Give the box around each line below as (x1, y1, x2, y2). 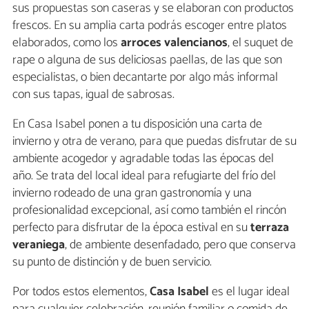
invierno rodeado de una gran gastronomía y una (12, 182, 252, 203)
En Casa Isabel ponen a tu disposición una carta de (12, 113, 262, 134)
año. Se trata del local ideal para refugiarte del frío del (12, 165, 276, 186)
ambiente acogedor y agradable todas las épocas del (12, 148, 274, 169)
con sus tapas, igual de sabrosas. (12, 83, 175, 105)
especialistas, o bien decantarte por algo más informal (12, 66, 278, 88)
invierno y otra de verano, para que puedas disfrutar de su (12, 130, 297, 152)
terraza (248, 217, 289, 238)
